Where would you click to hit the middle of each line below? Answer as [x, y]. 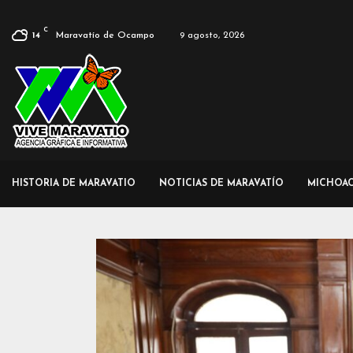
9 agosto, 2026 [212, 35]
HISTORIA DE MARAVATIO [74, 184]
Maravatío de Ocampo [105, 35]
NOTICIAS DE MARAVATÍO [221, 184]
